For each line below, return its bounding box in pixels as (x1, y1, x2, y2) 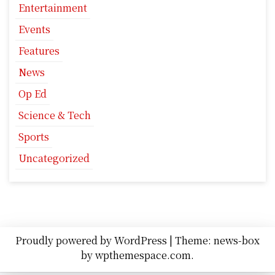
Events (18, 21, 50, 36)
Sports (18, 129, 49, 144)
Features (18, 43, 60, 58)
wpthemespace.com (95, 247, 191, 262)
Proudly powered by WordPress (15, 233, 169, 247)
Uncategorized (18, 150, 90, 165)
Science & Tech (18, 107, 91, 122)
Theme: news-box (175, 233, 260, 247)
